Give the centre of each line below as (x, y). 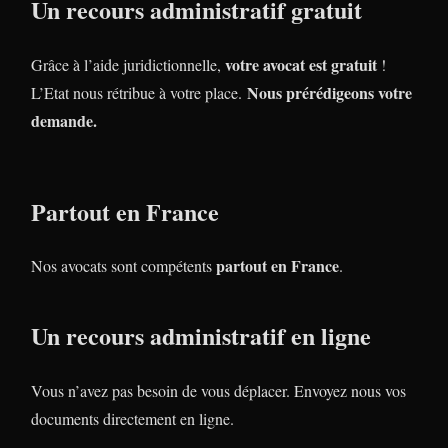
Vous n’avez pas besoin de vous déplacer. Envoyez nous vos (218, 391)
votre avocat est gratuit (301, 64)
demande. (64, 120)
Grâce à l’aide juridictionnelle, (128, 64)
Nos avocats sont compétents (123, 266)
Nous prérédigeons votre (329, 92)
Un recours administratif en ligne (201, 336)
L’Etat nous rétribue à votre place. (139, 92)
